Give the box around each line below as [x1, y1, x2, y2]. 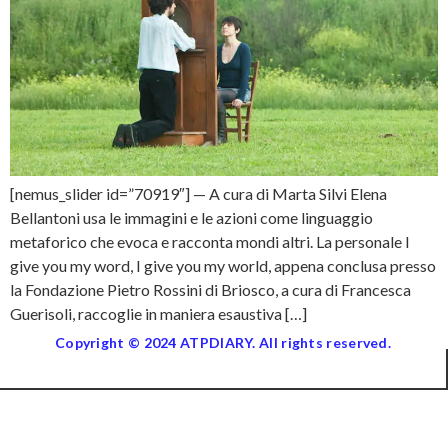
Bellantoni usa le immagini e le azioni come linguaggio [10, 208, 373, 228]
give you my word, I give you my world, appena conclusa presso [10, 256, 436, 276]
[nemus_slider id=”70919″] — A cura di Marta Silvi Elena [10, 184, 387, 204]
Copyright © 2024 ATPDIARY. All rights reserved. [54, 334, 392, 352]
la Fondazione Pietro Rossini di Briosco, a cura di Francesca [10, 280, 411, 300]
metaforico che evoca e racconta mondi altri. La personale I [10, 232, 410, 252]
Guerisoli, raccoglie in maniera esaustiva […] [10, 304, 307, 324]
